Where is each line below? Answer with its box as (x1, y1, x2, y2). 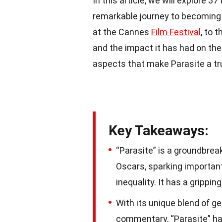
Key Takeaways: (109, 122, 209, 139)
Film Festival (151, 27, 201, 37)
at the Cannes (93, 27, 151, 37)
